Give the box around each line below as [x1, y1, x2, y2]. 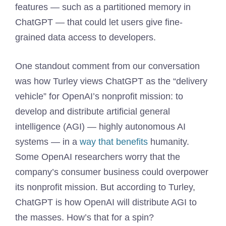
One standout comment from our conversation [15, 61, 200, 71]
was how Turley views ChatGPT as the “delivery [15, 76, 207, 86]
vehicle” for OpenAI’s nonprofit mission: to [15, 91, 183, 101]
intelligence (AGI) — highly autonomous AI [15, 122, 186, 132]
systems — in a [15, 137, 80, 147]
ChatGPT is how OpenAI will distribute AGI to [15, 197, 197, 207]
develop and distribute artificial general [15, 106, 170, 117]
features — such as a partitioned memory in [15, 2, 191, 12]
